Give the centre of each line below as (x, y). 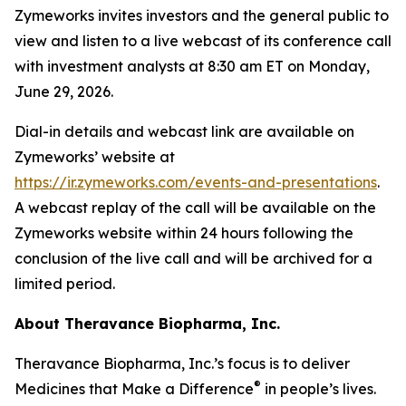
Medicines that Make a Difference (134, 389)
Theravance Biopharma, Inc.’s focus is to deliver (182, 363)
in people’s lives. (319, 389)
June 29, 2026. (64, 92)
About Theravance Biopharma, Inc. (147, 324)
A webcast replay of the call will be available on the (195, 208)
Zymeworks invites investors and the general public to (202, 15)
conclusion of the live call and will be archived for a (193, 258)
